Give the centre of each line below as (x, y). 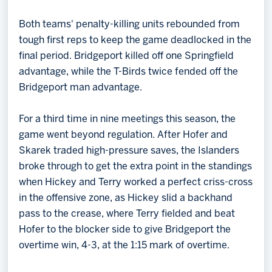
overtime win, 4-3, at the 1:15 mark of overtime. (124, 246)
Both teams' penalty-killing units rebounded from (130, 25)
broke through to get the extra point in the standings (136, 167)
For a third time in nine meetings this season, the (127, 119)
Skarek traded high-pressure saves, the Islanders (129, 151)
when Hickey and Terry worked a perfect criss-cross (136, 182)
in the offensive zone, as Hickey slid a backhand (126, 198)
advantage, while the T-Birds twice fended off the (129, 72)
